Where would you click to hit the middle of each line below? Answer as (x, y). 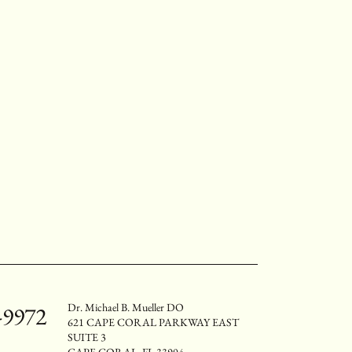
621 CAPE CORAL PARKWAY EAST (153, 322)
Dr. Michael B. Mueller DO (126, 307)
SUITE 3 (87, 337)
